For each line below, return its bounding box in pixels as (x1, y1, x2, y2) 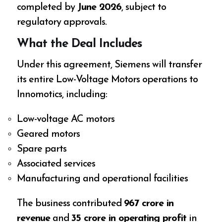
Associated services (17, 159, 96, 169)
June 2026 (77, 2, 122, 12)
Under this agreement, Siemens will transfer (17, 60, 202, 70)
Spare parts (17, 144, 67, 155)
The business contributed (17, 199, 125, 209)
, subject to (121, 2, 166, 12)
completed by (17, 2, 78, 12)
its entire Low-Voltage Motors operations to (17, 75, 198, 85)
